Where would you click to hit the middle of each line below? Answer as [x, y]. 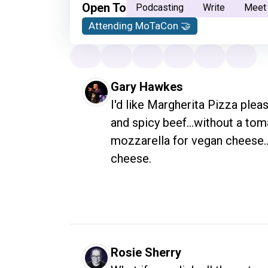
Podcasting [160, 8]
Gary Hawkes [147, 87]
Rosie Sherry [146, 253]
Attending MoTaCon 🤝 [140, 26]
